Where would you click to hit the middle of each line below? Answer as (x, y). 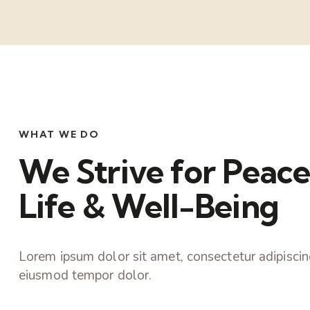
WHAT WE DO (59, 135)
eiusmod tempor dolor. (85, 275)
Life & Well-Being (149, 206)
